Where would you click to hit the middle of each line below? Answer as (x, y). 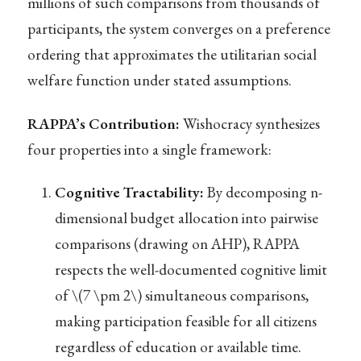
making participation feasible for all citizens (185, 321)
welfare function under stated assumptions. (159, 81)
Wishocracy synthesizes (249, 123)
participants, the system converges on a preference (178, 29)
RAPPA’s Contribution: (103, 123)
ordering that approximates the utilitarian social (172, 55)
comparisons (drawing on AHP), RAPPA (177, 243)
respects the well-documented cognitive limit (191, 269)
